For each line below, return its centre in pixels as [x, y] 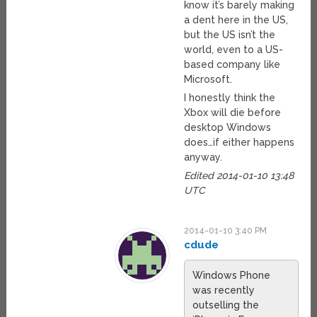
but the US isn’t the [230, 34]
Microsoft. [208, 79]
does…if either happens [240, 142]
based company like [232, 64]
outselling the [226, 305]
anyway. [203, 157]
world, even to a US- [234, 49]
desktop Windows [228, 127]
